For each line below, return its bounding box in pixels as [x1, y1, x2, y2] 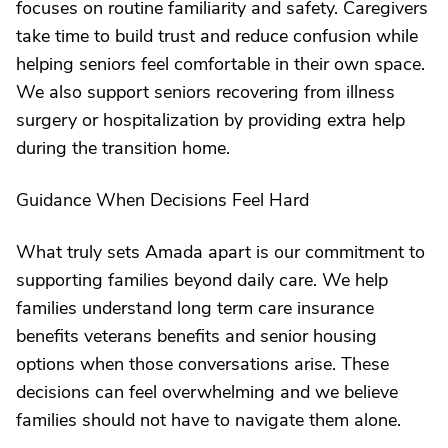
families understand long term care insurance [16, 296, 374, 320]
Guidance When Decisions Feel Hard [16, 188, 309, 212]
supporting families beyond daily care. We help [16, 268, 388, 292]
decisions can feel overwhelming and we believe [16, 380, 398, 404]
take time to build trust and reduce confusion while [16, 24, 418, 48]
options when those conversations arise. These [16, 352, 389, 376]
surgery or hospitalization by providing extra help [16, 108, 405, 132]
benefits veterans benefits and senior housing [16, 324, 377, 348]
